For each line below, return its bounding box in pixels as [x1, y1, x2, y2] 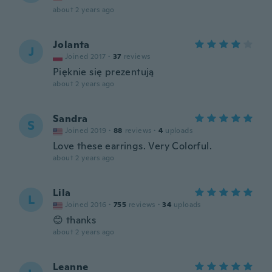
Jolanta [53, 38, 90, 51]
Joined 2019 [65, 126, 107, 135]
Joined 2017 [65, 52, 106, 61]
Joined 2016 [65, 200, 107, 209]
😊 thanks [53, 214, 97, 226]
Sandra [53, 112, 88, 125]
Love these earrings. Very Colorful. [53, 140, 212, 152]
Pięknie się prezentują [53, 66, 154, 78]
